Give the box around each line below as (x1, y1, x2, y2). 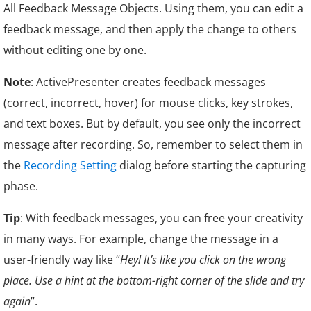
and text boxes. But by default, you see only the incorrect (3, 115, 301, 131)
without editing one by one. (3, 42, 146, 58)
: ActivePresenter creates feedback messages (31, 74, 266, 90)
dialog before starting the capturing (117, 157, 306, 173)
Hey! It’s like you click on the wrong (120, 251, 286, 267)
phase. (3, 178, 38, 194)
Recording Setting (24, 157, 117, 173)
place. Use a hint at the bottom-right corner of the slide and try (3, 272, 304, 288)
